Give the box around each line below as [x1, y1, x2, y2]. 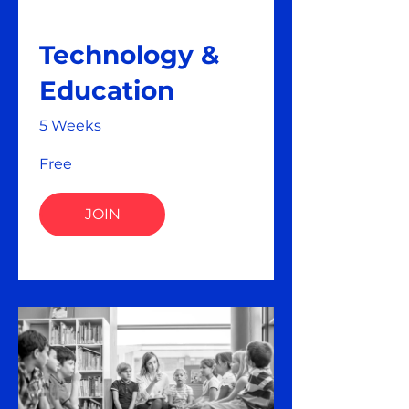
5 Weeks [39, 116, 101, 134]
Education [39, 74, 174, 106]
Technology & [39, 38, 219, 70]
